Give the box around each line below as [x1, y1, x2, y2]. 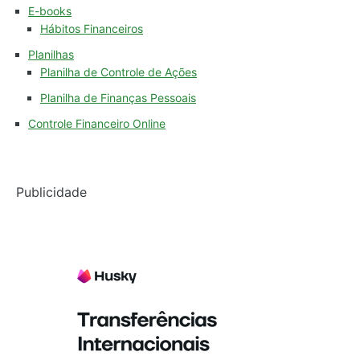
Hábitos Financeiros [40, 22, 143, 36]
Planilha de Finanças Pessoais [40, 91, 196, 105]
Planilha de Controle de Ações [40, 65, 197, 80]
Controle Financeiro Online [28, 117, 166, 131]
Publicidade [16, 184, 87, 201]
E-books [28, 4, 72, 18]
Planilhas [28, 47, 74, 62]
